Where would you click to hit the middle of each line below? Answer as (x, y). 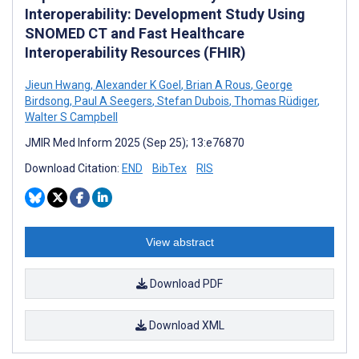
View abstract (179, 242)
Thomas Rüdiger (274, 101)
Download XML (185, 326)
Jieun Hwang (58, 85)
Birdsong (47, 101)
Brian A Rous (217, 85)
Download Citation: (73, 169)
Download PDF (185, 284)
